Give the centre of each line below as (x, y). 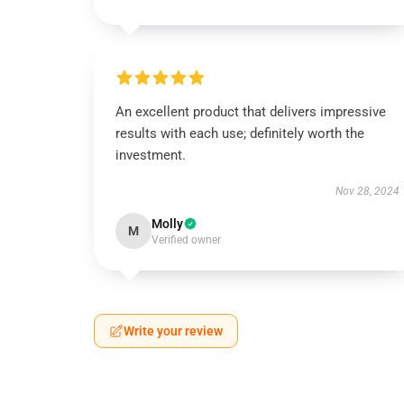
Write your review (173, 331)
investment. (151, 155)
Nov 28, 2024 (367, 191)
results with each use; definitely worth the (240, 133)
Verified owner (186, 240)
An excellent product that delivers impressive (251, 112)
